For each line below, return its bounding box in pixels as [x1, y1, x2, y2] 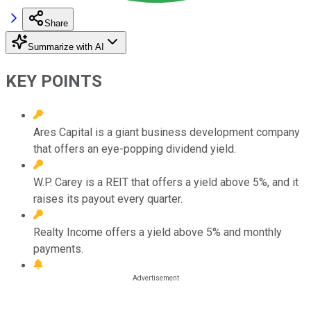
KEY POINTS [6, 71, 102, 91]
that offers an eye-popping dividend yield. [33, 142, 236, 155]
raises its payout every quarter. [33, 192, 183, 205]
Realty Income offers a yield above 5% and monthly [33, 225, 282, 239]
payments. [33, 242, 83, 255]
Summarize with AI [28, 41, 104, 52]
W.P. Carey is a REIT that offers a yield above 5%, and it [33, 175, 299, 189]
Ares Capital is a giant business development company [33, 125, 300, 139]
